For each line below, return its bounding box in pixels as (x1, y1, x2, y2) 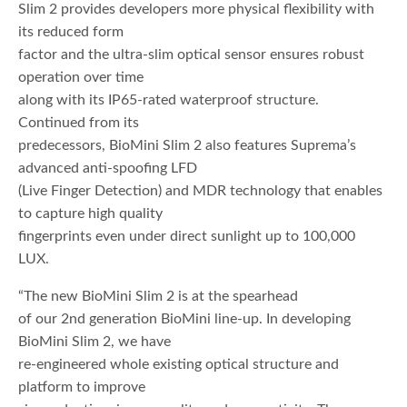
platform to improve (18, 380, 146, 395)
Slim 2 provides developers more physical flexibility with (18, 2, 375, 17)
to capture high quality (18, 206, 164, 222)
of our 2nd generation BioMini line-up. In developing (18, 312, 352, 327)
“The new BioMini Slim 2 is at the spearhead (18, 289, 299, 304)
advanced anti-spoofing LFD (18, 161, 198, 176)
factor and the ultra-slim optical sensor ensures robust (18, 47, 365, 63)
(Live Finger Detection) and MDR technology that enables (18, 184, 383, 199)
